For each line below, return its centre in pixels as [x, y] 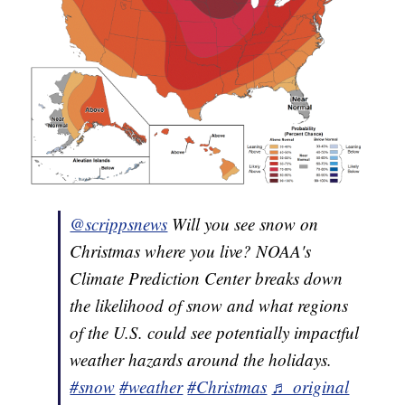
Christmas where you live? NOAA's [191, 250]
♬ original [311, 386]
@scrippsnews [119, 223]
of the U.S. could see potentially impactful [215, 332]
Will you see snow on [243, 223]
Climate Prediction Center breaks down [207, 278]
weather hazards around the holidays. [201, 359]
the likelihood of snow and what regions [209, 305]
